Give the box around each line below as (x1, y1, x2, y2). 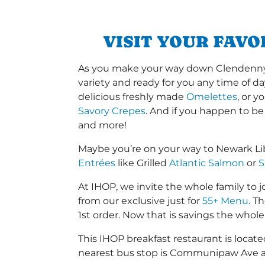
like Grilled (115, 157, 169, 169)
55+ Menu (202, 195, 248, 207)
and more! (78, 119, 127, 131)
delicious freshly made (78, 91, 186, 103)
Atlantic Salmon (169, 157, 244, 169)
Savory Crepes (78, 105, 146, 117)
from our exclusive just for (78, 195, 202, 207)
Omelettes (186, 91, 237, 103)
